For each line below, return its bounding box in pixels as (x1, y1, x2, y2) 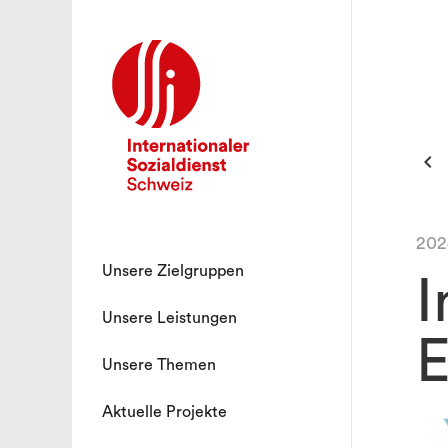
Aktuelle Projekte (102, 404, 227, 420)
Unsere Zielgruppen (102, 263, 244, 279)
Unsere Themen (102, 357, 216, 373)
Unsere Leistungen (102, 310, 237, 326)
